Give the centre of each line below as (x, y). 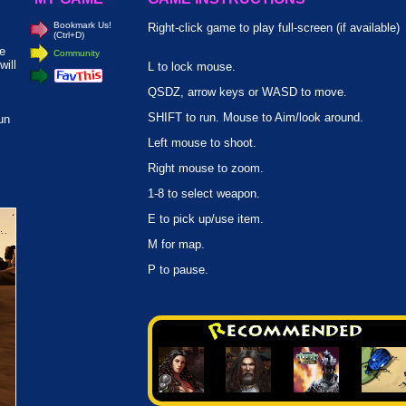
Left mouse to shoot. (202, 143)
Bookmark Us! (82, 25)
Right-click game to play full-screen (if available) (274, 28)
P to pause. (178, 270)
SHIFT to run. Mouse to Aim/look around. (256, 117)
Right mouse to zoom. (206, 168)
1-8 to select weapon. (204, 193)
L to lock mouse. (192, 67)
